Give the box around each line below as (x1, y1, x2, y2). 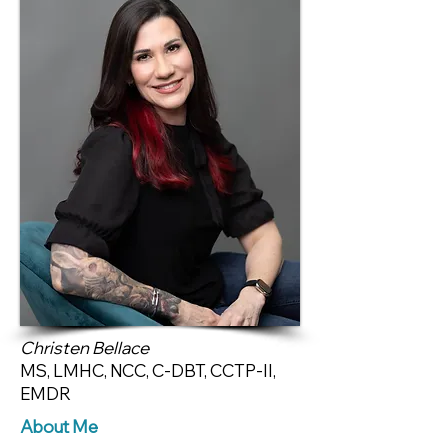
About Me (20, 416, 98, 437)
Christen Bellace (20, 337, 149, 358)
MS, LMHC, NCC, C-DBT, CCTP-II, (20, 360, 276, 381)
